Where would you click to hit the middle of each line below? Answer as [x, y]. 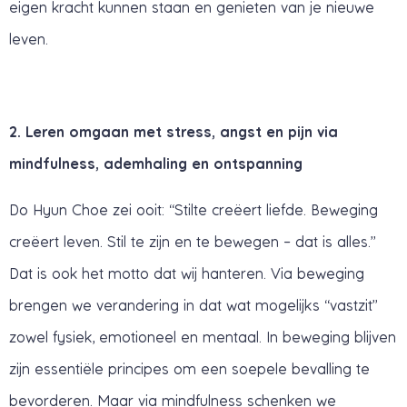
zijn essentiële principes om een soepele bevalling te [189, 368]
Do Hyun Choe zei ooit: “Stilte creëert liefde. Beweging [194, 209]
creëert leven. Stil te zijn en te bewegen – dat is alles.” [193, 241]
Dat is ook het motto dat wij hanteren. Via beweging [187, 273]
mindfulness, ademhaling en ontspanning [156, 163]
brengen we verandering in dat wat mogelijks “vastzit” [194, 305]
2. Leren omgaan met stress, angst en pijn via [174, 131]
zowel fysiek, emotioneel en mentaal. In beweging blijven [203, 337]
